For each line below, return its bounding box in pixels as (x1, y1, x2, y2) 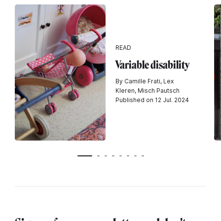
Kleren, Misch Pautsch (115, 86, 180, 94)
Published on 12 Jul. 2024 (115, 96, 189, 104)
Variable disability (115, 58, 189, 72)
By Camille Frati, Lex (115, 77, 174, 85)
